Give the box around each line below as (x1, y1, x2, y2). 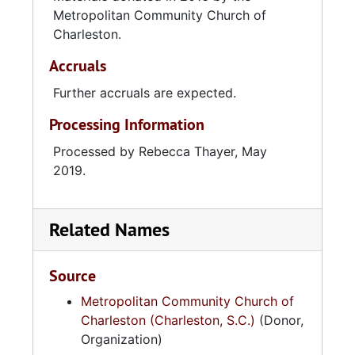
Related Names (49, 217, 170, 242)
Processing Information (49, 114, 204, 135)
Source (49, 265, 96, 286)
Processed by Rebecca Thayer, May (53, 143, 267, 159)
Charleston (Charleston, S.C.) (81, 312, 255, 328)
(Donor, (255, 312, 303, 328)
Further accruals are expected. (53, 85, 236, 101)
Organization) (81, 331, 162, 347)
